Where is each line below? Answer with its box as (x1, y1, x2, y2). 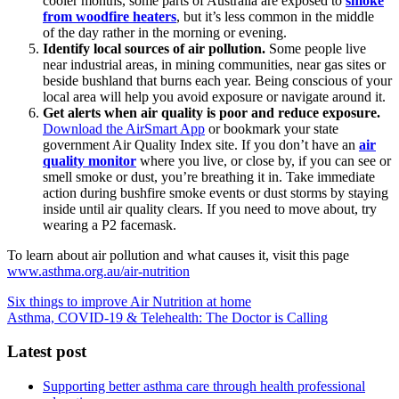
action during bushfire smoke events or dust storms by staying (43, 184, 388, 200)
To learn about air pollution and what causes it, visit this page (7, 247, 349, 263)
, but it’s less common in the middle (176, 8, 374, 24)
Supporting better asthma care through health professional (43, 379, 365, 395)
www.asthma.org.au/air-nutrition (7, 263, 190, 279)
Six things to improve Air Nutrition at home (7, 293, 251, 309)
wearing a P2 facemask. (43, 216, 176, 232)
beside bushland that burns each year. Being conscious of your (43, 72, 392, 88)
